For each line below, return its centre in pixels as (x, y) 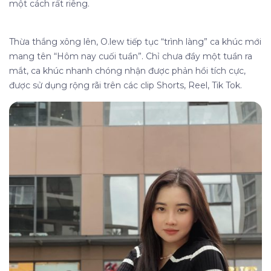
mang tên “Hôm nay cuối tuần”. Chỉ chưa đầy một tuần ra (131, 56)
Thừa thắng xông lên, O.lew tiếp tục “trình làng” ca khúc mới (135, 42)
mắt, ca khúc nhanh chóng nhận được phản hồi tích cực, (127, 71)
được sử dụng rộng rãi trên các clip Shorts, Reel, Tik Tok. (127, 85)
